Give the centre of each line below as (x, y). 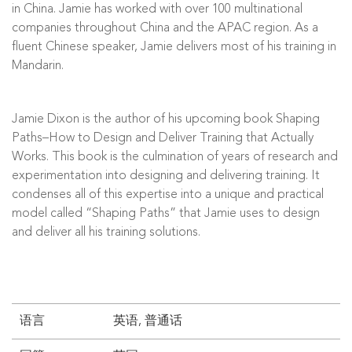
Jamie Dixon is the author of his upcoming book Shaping (166, 119)
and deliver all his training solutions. (106, 233)
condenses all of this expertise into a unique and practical (168, 195)
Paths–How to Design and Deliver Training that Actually (163, 138)
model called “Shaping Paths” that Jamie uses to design (166, 214)
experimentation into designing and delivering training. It (166, 176)
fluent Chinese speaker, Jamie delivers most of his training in (174, 47)
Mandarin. (38, 66)
